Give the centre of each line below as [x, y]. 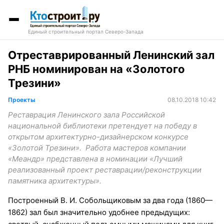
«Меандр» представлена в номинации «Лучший [95, 158]
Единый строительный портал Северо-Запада [86, 31]
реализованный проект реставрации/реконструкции [105, 169]
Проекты [22, 99]
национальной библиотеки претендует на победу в [102, 125]
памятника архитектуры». [55, 180]
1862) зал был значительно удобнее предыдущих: [99, 212]
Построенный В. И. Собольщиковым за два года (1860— [110, 200]
